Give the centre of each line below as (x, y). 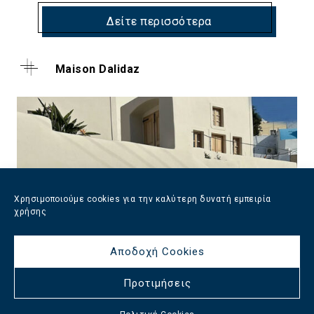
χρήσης (30, 212)
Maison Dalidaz (97, 69)
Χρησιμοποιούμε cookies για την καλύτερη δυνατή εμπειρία (143, 199)
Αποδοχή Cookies (157, 251)
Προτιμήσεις (157, 283)
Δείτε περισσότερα (159, 22)
